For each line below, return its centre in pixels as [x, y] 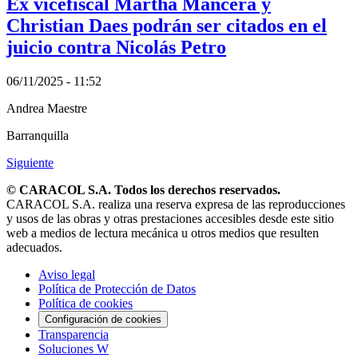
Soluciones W [74, 348]
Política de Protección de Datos [117, 288]
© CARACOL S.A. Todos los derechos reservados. [143, 189]
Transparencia [74, 334]
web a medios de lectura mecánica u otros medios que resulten [163, 233]
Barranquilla [38, 135]
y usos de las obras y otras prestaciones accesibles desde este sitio [170, 218]
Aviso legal [67, 274]
